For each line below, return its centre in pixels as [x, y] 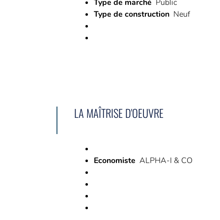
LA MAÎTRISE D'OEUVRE [119, 112]
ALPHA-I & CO [166, 160]
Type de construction [131, 14]
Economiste [114, 160]
